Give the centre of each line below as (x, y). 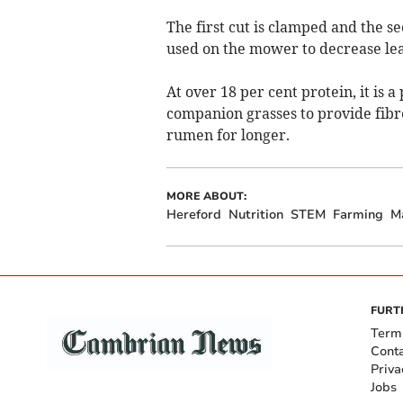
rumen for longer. (228, 134)
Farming (358, 214)
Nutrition (255, 214)
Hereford (193, 214)
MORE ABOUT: (206, 196)
